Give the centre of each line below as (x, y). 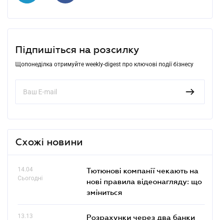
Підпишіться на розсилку (77, 49)
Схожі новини (49, 142)
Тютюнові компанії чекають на (142, 170)
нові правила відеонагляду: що (144, 181)
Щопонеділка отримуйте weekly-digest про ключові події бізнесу (104, 64)
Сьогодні (30, 178)
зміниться (104, 192)
